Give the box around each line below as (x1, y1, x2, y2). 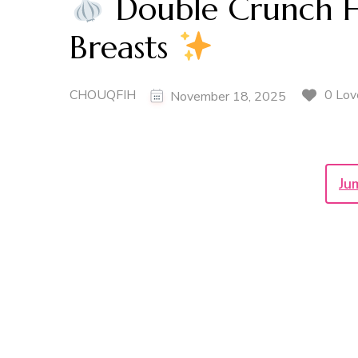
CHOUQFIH (70, 86, 136, 104)
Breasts (70, 27, 177, 68)
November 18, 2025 (170, 87, 286, 105)
